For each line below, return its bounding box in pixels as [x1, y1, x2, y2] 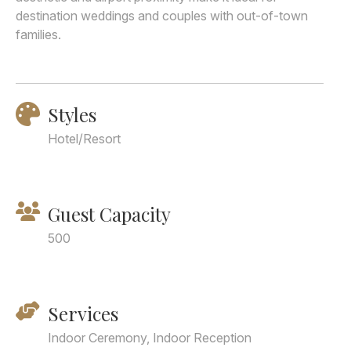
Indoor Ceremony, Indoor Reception [48, 330, 251, 346]
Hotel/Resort [48, 131, 121, 147]
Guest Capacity [48, 201, 171, 226]
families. [16, 27, 61, 42]
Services [48, 301, 118, 326]
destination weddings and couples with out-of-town [16, 8, 308, 24]
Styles [48, 102, 96, 127]
